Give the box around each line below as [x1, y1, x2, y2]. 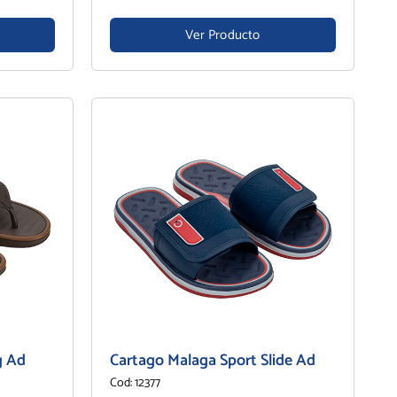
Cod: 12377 [109, 372, 160, 393]
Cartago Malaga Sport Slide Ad [109, 346, 315, 374]
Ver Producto [185, 23, 261, 46]
